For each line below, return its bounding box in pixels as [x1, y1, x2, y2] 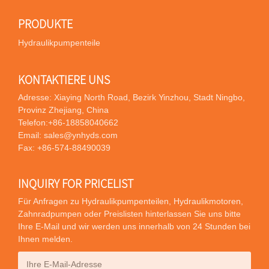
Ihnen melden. [18, 234, 73, 244]
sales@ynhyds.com [44, 130, 118, 141]
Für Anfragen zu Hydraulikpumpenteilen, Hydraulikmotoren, [18, 196, 243, 207]
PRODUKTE [18, 16, 73, 31]
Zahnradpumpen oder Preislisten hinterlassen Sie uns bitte [18, 209, 241, 219]
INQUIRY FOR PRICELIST [18, 176, 133, 192]
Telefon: [18, 118, 48, 128]
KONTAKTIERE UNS [18, 72, 110, 88]
